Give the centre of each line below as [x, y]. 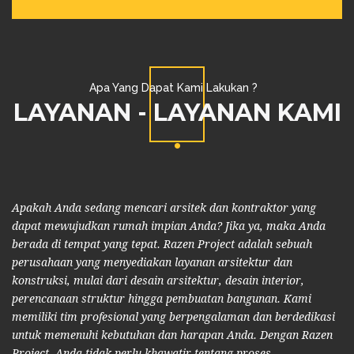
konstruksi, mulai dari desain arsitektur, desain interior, [158, 281]
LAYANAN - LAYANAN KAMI [177, 113]
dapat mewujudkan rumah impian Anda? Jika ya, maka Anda [169, 226]
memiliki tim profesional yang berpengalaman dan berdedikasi [173, 317]
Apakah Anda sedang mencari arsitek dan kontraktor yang [164, 208]
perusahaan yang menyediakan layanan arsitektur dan [152, 262]
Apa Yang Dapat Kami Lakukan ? [173, 88]
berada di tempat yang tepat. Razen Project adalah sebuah [162, 244]
